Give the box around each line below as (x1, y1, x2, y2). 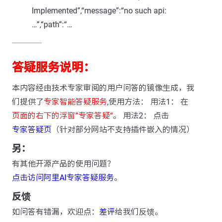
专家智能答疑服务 (44, 97, 107, 107)
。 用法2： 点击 (113, 111, 169, 120)
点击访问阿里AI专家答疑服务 (12, 173, 114, 182)
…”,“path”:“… (32, 20, 72, 29)
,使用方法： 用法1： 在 (107, 97, 188, 107)
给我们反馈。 (115, 207, 163, 217)
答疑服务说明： (12, 60, 95, 74)
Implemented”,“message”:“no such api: (32, 6, 166, 15)
